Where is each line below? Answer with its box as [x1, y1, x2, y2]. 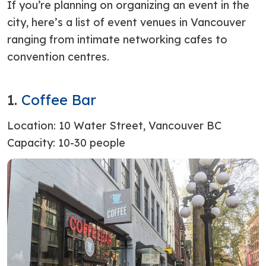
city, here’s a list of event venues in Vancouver [7, 15, 246, 30]
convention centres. [7, 50, 112, 64]
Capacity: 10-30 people [7, 136, 125, 150]
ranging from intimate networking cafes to [7, 33, 227, 47]
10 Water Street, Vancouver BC [59, 119, 221, 133]
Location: [7, 119, 56, 133]
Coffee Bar [21, 91, 96, 109]
